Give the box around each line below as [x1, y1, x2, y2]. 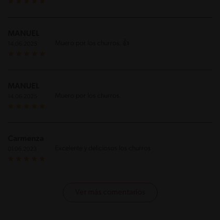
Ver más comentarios [75, 189, 145, 197]
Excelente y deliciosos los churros [55, 145, 151, 153]
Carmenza [8, 135, 44, 143]
